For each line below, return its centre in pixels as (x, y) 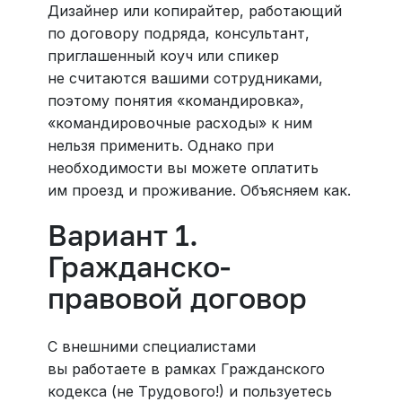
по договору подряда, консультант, (178, 33)
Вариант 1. (122, 235)
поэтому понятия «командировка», (175, 100)
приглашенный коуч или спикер (163, 55)
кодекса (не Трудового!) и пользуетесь (189, 391)
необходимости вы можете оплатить (183, 167)
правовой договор (177, 297)
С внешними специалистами (151, 346)
